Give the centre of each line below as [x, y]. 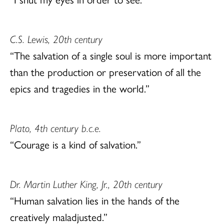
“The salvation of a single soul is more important [111, 55]
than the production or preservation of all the [105, 71]
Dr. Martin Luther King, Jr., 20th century [86, 183]
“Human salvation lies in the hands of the [95, 200]
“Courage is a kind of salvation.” [75, 144]
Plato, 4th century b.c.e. [55, 127]
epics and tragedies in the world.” [80, 88]
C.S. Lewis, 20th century [56, 38]
